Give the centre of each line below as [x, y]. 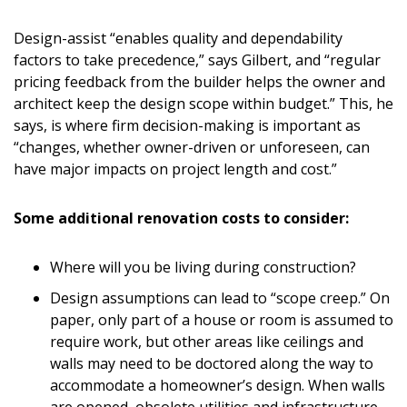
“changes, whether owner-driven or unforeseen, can [192, 147]
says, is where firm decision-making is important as [187, 125]
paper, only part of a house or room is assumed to [222, 319]
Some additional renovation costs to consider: [181, 218]
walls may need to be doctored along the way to [212, 363]
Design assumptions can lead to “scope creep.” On [220, 298]
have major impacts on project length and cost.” [175, 169]
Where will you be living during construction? [203, 267]
